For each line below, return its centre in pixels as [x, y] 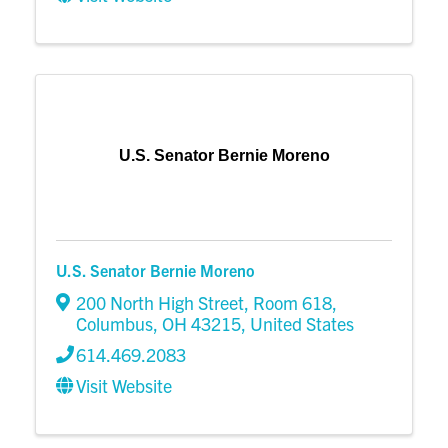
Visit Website [124, 386]
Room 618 [292, 303]
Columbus [114, 324]
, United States [297, 324]
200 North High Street [160, 303]
